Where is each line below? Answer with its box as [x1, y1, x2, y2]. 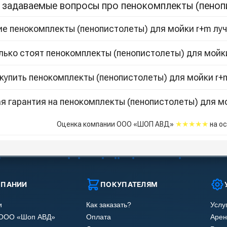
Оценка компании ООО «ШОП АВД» [56, 120, 175, 128]
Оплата [86, 213, 111, 221]
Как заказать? [86, 201, 132, 209]
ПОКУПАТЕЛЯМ [100, 180, 158, 188]
